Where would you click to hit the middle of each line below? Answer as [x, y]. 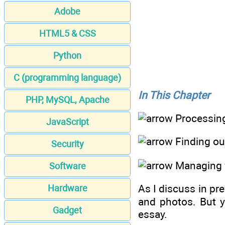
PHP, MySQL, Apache [67, 100]
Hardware [67, 188]
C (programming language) [67, 78]
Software [67, 166]
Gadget [67, 210]
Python [67, 56]
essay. [153, 214]
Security [67, 144]
